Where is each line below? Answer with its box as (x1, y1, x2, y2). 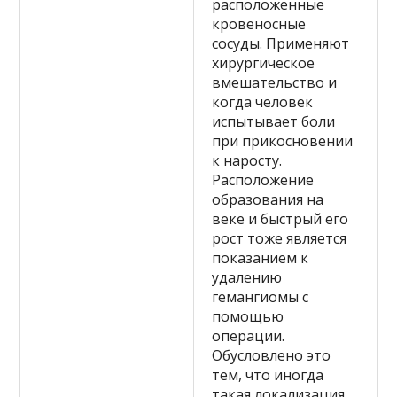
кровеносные (212, 13, 307, 34)
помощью (212, 306, 284, 326)
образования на (212, 189, 324, 209)
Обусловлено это (212, 345, 331, 365)
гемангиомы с (212, 286, 309, 307)
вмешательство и (212, 72, 338, 92)
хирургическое (212, 52, 315, 73)
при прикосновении (212, 130, 354, 151)
